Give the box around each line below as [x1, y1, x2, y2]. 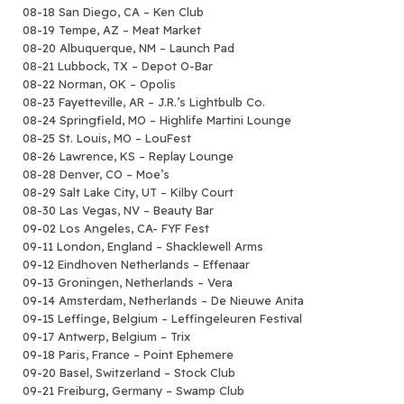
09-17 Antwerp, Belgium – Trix [23, 328, 190, 344]
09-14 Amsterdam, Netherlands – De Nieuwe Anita [23, 292, 304, 308]
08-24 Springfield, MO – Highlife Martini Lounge [23, 112, 291, 127]
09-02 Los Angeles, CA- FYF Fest [23, 220, 209, 235]
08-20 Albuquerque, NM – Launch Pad [23, 40, 234, 55]
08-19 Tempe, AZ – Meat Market [23, 22, 201, 37]
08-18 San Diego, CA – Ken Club [23, 4, 204, 19]
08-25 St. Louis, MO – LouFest [23, 130, 191, 145]
